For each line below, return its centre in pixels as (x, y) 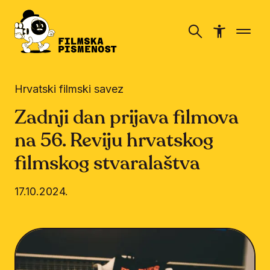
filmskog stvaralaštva (107, 163)
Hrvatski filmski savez (69, 89)
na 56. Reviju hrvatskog (114, 140)
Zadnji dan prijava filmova (127, 118)
